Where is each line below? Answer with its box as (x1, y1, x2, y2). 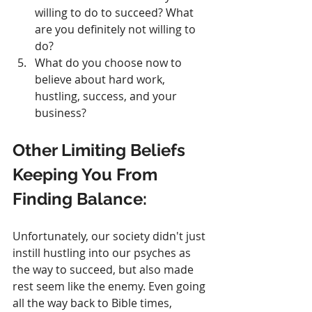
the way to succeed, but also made (13, 262, 196, 278)
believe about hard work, (35, 72, 168, 88)
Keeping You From (13, 164, 162, 185)
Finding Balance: (13, 189, 147, 210)
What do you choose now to (35, 55, 185, 71)
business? (35, 105, 86, 121)
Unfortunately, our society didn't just (13, 228, 208, 244)
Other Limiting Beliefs (13, 140, 189, 161)
